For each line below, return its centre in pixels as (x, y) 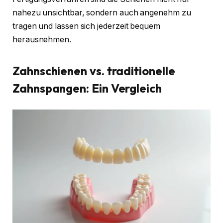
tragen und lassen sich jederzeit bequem (86, 26)
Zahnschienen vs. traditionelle (94, 71)
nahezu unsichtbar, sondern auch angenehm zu (102, 13)
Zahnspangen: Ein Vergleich (87, 88)
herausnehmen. (42, 40)
